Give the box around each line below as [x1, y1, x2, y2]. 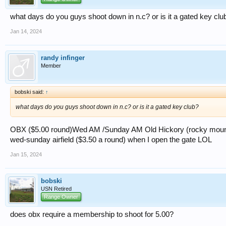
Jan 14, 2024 [10, 28, 42, 34]
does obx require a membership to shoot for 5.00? [10, 210, 174, 218]
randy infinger [41, 53, 85, 62]
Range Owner [44, 193, 78, 200]
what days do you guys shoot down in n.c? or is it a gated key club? [16, 103, 199, 110]
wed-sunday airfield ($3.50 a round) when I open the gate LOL [10, 135, 212, 144]
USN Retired [41, 185, 72, 192]
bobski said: [15, 88, 45, 95]
